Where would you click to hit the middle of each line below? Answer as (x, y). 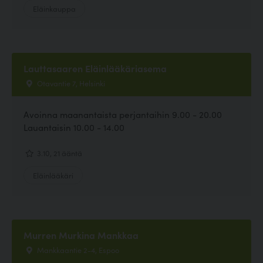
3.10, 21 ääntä (59, 153)
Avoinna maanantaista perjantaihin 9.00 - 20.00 (123, 114)
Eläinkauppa (54, 8)
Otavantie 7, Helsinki (70, 82)
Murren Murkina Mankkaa (81, 235)
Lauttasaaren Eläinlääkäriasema (95, 68)
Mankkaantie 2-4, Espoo (77, 250)
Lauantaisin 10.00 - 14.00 (74, 127)
